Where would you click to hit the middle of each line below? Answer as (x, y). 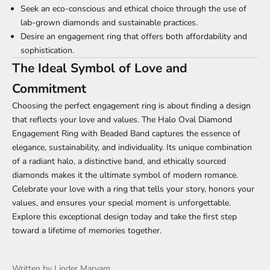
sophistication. (47, 51)
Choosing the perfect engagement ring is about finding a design (131, 106)
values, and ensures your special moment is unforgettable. (121, 203)
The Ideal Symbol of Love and (100, 68)
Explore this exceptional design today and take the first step (124, 217)
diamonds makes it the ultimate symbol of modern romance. (125, 175)
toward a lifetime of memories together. (87, 231)
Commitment (49, 89)
